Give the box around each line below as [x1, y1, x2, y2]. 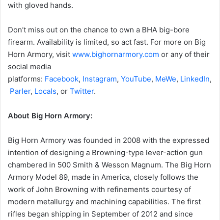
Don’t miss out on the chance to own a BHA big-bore [8, 25, 190, 34]
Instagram [82, 74, 117, 83]
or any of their [159, 50, 210, 59]
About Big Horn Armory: [8, 111, 92, 120]
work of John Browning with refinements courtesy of [8, 185, 191, 194]
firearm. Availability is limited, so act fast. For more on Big [8, 37, 206, 47]
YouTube [121, 74, 151, 83]
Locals [34, 86, 56, 96]
